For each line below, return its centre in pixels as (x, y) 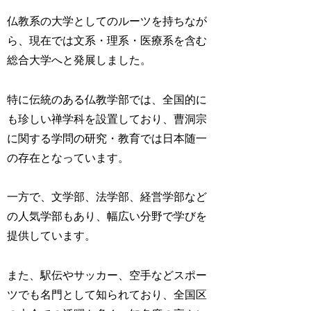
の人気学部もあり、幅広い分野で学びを (107, 217)
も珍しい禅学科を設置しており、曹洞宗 (107, 119)
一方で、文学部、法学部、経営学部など (107, 197)
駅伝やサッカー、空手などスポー (124, 276)
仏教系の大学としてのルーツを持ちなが (107, 21)
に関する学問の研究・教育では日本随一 (107, 138)
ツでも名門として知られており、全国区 (107, 295)
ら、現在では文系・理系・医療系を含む (107, 40)
